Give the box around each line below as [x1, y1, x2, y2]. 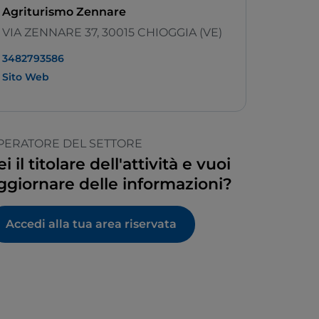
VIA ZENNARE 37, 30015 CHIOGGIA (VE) [2, 26, 222, 40]
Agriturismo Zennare [2, 5, 126, 19]
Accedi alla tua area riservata [6, 217, 177, 231]
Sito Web [2, 70, 49, 84]
